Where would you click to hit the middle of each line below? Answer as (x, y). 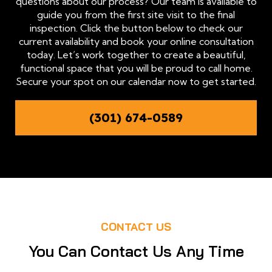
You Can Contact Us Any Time (136, 251)
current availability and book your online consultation (136, 41)
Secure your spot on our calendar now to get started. (136, 81)
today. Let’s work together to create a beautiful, (136, 54)
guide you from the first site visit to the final (136, 14)
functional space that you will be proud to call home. (136, 68)
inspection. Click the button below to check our (136, 28)
